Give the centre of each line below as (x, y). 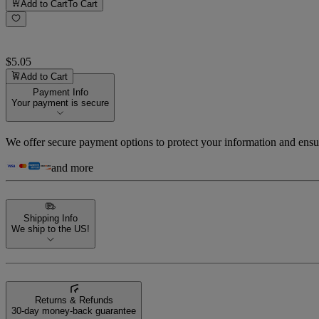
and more (72, 168)
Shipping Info (51, 219)
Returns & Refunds (74, 300)
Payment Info (60, 93)
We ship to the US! (51, 229)
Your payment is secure (60, 103)
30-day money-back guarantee (74, 311)
